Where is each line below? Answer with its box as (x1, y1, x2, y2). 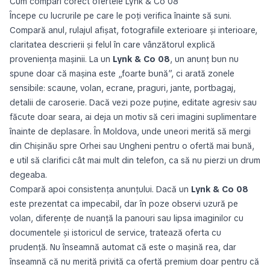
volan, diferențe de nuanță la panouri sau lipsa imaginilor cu (10, 213, 243, 224)
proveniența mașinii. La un (10, 54, 113, 64)
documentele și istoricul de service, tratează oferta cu (10, 227, 221, 238)
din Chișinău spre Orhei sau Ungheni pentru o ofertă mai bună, (10, 140, 254, 151)
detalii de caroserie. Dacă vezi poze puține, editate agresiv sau (10, 97, 257, 108)
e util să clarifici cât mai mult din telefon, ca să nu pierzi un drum (10, 155, 260, 166)
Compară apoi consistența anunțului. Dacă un (10, 184, 191, 195)
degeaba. (10, 169, 47, 180)
